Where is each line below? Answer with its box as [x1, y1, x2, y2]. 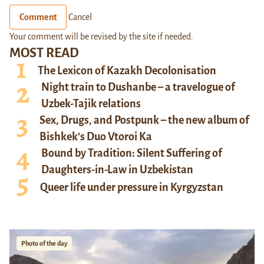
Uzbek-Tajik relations [41, 98, 141, 110]
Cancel [68, 12, 92, 22]
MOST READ [9, 46, 79, 61]
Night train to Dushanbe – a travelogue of [41, 81, 235, 94]
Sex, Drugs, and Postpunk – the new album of [39, 114, 249, 127]
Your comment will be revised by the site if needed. [9, 32, 193, 42]
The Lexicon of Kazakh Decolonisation [38, 65, 216, 77]
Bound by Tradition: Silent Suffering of [41, 147, 222, 160]
